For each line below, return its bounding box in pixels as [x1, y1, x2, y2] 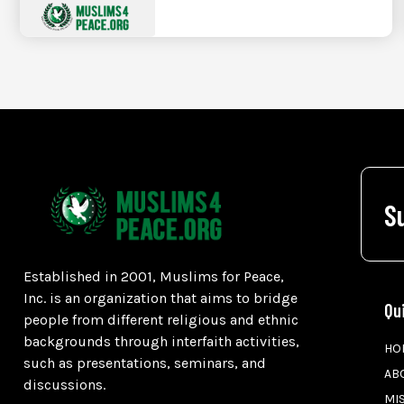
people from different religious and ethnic [23, 311, 298, 329]
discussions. [23, 376, 106, 394]
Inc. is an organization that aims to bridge [23, 289, 298, 308]
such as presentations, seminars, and [23, 354, 266, 372]
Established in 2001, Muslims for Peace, [23, 268, 284, 286]
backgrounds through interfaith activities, [23, 333, 299, 351]
